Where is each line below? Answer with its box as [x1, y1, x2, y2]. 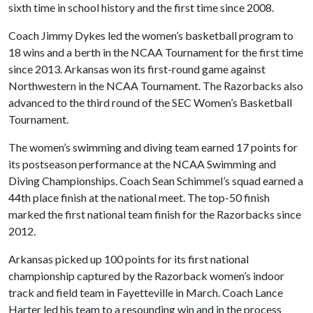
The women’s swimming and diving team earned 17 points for [8, 140, 298, 154]
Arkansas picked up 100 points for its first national [8, 252, 249, 265]
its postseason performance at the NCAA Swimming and [8, 157, 276, 170]
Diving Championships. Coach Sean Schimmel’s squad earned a [8, 174, 303, 187]
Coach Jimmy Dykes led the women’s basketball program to [8, 29, 293, 42]
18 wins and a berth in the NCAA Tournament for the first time [8, 45, 303, 59]
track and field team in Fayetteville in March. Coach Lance [8, 286, 283, 299]
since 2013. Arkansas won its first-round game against [8, 62, 265, 75]
